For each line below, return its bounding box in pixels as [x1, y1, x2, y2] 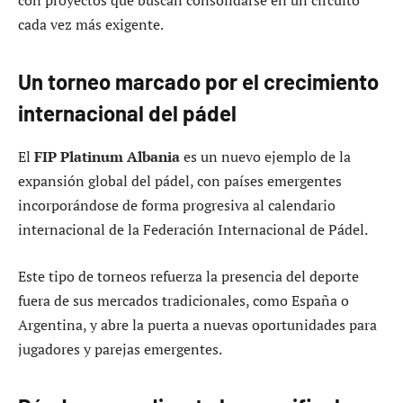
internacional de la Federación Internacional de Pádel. [18, 219, 368, 239]
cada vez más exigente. [18, 13, 164, 34]
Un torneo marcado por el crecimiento [18, 68, 379, 95]
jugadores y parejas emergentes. [18, 338, 222, 359]
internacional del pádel [18, 100, 237, 127]
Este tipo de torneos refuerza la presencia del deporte [18, 265, 359, 286]
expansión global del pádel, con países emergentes [18, 170, 342, 191]
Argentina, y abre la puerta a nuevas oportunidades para [18, 314, 377, 335]
